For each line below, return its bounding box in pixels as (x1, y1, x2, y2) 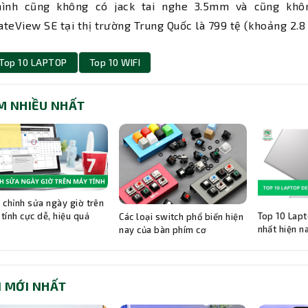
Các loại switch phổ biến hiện (119, 210, 244, 222)
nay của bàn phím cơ (119, 223, 209, 235)
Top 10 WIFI (89, 56, 140, 69)
